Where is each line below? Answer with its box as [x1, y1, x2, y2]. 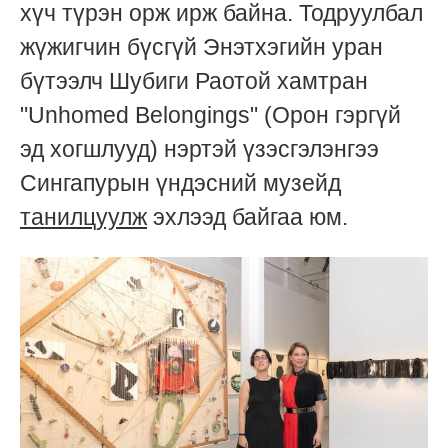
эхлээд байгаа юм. [147, 203, 348, 230]
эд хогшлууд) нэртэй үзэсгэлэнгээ [20, 135, 379, 162]
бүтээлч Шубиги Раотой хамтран [20, 67, 368, 94]
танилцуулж [20, 203, 147, 230]
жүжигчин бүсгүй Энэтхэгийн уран [20, 33, 383, 60]
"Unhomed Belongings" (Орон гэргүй [20, 101, 401, 128]
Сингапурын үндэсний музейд [20, 169, 341, 196]
